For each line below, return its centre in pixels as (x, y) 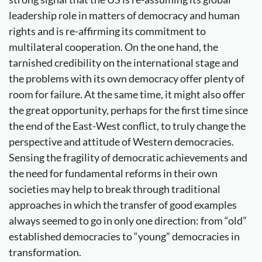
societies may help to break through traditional (115, 189)
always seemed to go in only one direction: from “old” (128, 220)
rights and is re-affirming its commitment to (107, 31)
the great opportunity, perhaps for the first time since (128, 110)
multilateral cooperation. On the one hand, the (113, 46)
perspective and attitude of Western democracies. (121, 141)
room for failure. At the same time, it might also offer (127, 94)
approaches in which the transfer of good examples (123, 204)
